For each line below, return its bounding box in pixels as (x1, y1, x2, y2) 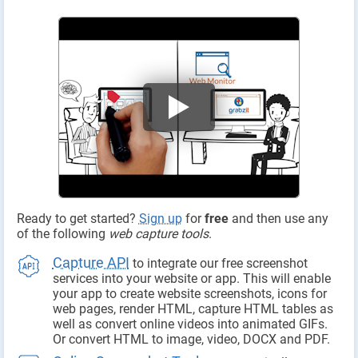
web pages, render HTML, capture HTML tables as (52, 300, 333, 316)
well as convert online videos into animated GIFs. (52, 316, 328, 332)
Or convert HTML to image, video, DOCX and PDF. (52, 331, 330, 347)
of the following (16, 225, 109, 241)
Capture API (52, 253, 129, 271)
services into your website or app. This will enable (52, 270, 331, 286)
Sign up (138, 210, 182, 226)
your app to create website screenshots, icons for (52, 285, 327, 301)
